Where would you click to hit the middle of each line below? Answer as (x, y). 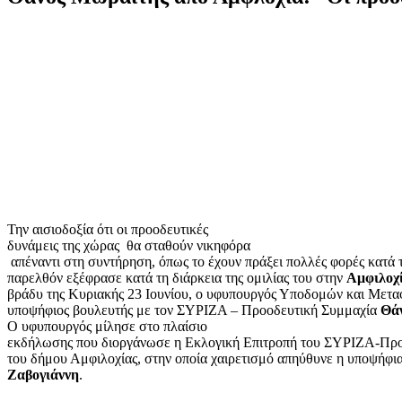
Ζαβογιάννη (43, 374)
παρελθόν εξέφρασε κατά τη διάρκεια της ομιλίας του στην (177, 277)
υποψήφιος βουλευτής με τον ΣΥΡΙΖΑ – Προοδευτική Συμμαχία (194, 310)
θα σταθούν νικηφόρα (188, 245)
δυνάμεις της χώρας (65, 245)
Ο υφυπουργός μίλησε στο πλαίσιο (107, 326)
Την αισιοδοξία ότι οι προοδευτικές (108, 229)
